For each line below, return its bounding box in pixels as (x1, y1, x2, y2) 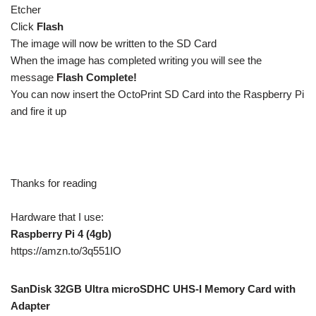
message (11, 71, 54, 83)
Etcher (11, 4, 41, 16)
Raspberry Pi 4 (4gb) (11, 228, 111, 240)
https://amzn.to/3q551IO (11, 245, 121, 257)
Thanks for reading (11, 177, 97, 189)
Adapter (11, 300, 50, 312)
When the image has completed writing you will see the (11, 54, 262, 66)
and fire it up (11, 105, 66, 117)
